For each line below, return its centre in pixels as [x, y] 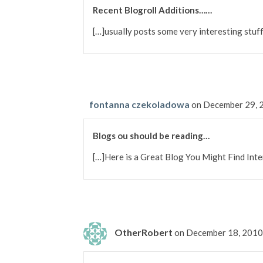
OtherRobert [144, 232]
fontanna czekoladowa [139, 104]
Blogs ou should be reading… [151, 136]
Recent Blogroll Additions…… [152, 10]
